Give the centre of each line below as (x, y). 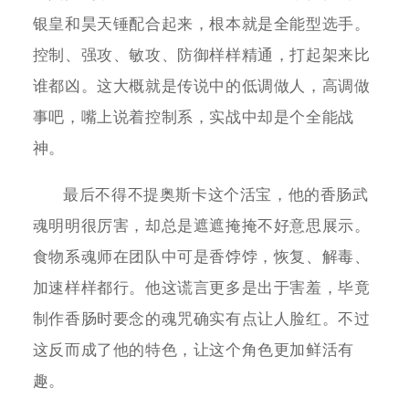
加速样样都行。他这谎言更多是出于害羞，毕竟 (201, 288)
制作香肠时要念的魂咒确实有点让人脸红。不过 (201, 320)
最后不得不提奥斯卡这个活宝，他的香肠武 (216, 195)
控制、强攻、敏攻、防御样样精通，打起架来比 (201, 55)
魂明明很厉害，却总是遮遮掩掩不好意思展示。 (201, 226)
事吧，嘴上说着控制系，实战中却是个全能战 (193, 117)
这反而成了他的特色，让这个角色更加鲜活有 (193, 351)
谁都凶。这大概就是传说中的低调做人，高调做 (201, 86)
